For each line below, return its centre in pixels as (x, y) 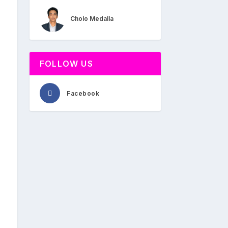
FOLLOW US (66, 63)
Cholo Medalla (92, 19)
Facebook (83, 93)
